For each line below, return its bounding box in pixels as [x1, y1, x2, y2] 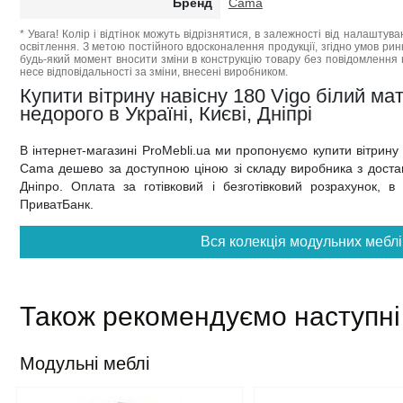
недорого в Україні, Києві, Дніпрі [20, 103, 312, 125]
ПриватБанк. [20, 197, 94, 211]
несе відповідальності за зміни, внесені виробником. [20, 66, 288, 78]
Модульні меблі [20, 354, 149, 373]
